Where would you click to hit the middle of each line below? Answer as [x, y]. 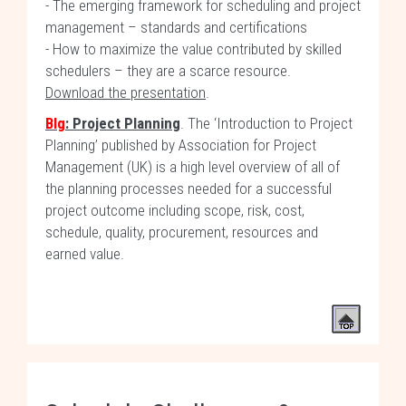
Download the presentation [126, 92]
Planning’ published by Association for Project [181, 145]
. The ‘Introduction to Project [266, 123]
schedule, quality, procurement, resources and [182, 232]
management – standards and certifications [176, 27]
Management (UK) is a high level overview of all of [193, 167]
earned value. [87, 254]
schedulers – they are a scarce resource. [170, 71]
